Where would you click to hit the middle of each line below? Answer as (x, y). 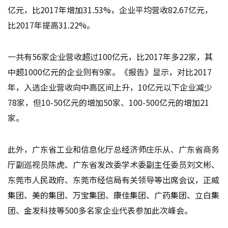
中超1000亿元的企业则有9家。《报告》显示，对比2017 (110, 72)
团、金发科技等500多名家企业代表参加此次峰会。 (100, 210)
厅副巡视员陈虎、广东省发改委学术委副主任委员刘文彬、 (114, 164)
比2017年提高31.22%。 (51, 25)
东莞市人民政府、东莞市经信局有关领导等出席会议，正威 (114, 179)
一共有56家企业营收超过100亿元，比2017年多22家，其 (110, 56)
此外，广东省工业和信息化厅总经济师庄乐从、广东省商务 (114, 149)
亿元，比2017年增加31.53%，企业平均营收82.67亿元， (110, 9)
